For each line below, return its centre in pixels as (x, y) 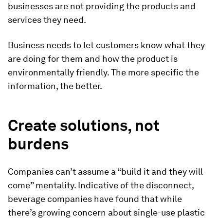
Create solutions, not (84, 126)
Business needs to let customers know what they (106, 45)
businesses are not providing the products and (102, 6)
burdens (38, 144)
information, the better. (55, 86)
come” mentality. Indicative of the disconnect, (101, 185)
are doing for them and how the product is (93, 59)
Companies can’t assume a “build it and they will (105, 172)
